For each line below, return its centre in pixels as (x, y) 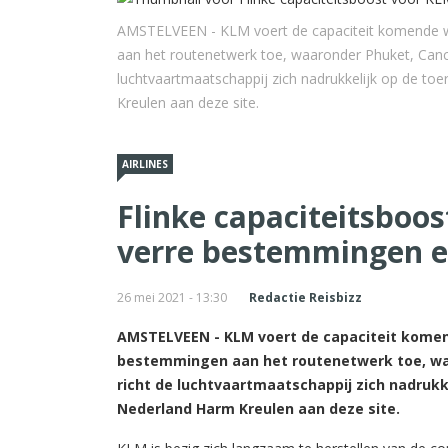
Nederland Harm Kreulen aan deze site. (258, 409)
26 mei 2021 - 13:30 (172, 298)
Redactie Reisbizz (305, 298)
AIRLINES (145, 164)
